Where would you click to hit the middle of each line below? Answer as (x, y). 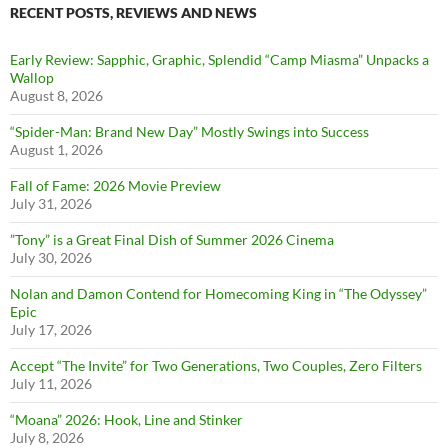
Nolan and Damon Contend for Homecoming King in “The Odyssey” (218, 294)
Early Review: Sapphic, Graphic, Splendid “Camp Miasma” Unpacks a (219, 60)
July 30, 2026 (51, 258)
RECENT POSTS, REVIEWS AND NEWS (133, 13)
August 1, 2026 (56, 150)
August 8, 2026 (56, 96)
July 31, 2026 (51, 204)
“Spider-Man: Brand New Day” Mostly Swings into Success (189, 132)
